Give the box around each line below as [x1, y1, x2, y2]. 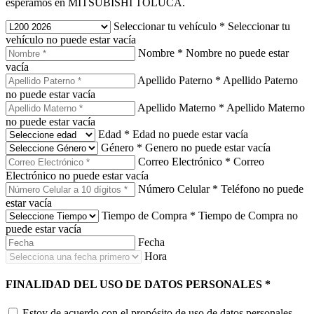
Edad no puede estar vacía [132, 128, 248, 140]
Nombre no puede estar [186, 46, 289, 59]
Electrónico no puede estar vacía [6, 169, 149, 182]
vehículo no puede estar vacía [6, 33, 136, 46]
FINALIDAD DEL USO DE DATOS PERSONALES [6, 278, 265, 291]
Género [101, 141, 137, 153]
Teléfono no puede [221, 182, 303, 195]
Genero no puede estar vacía [145, 141, 271, 153]
